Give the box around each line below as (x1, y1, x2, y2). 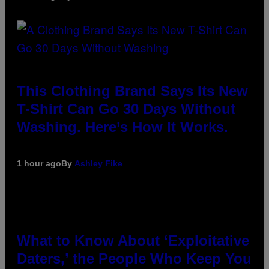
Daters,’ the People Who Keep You (17, 250, 252, 267)
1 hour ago (17, 159, 61, 169)
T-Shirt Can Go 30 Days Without (17, 101, 235, 118)
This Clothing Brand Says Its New (17, 83, 248, 100)
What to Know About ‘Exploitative (17, 232, 249, 249)
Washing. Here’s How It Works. (17, 119, 228, 136)
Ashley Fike (74, 159, 122, 169)
